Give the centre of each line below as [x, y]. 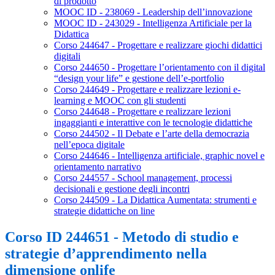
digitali [67, 56]
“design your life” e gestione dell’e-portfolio [139, 79]
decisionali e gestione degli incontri [122, 189]
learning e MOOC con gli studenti [120, 101]
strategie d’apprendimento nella [106, 254]
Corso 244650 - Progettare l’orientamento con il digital [160, 68]
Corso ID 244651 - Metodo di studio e [122, 237]
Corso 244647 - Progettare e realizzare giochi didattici [158, 45]
